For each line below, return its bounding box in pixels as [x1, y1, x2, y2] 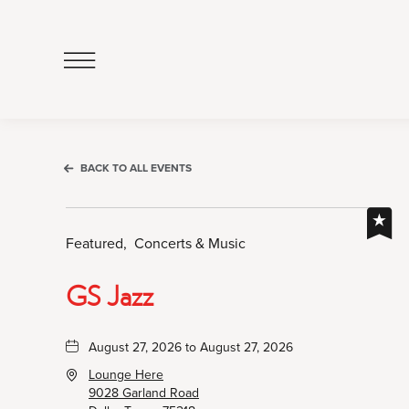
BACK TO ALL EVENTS [80, 160, 192, 175]
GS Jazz [66, 276, 153, 313]
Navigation [94, 123, 170, 146]
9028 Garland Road [89, 383, 199, 402]
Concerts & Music [134, 233, 246, 253]
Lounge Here [89, 365, 163, 383]
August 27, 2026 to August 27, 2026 [89, 338, 293, 356]
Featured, [66, 233, 127, 253]
